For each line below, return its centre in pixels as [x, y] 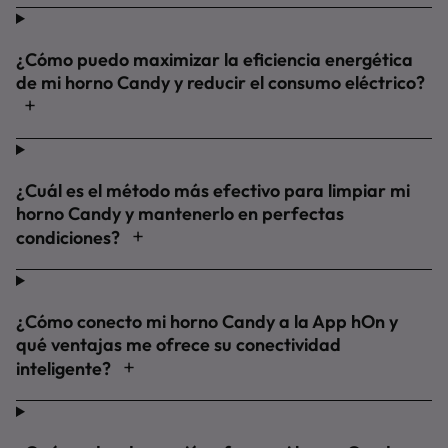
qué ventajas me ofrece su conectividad [178, 344]
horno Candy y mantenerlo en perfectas [180, 213]
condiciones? [70, 237]
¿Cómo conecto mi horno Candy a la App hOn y [207, 321]
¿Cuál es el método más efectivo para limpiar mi [213, 190]
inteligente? [65, 368]
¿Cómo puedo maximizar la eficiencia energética [214, 59]
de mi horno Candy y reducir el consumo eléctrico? [220, 82]
